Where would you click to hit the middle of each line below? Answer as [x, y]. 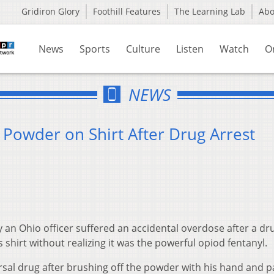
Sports [95, 49]
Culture [143, 49]
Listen [190, 49]
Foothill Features [127, 11]
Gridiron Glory [50, 11]
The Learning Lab [210, 11]
